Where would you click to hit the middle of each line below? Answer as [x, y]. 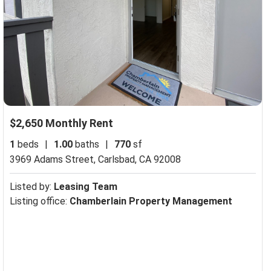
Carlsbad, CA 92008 [139, 160]
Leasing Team [85, 187]
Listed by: [31, 187]
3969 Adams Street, [54, 160]
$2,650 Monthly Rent [61, 123]
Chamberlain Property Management [151, 201]
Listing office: [39, 201]
